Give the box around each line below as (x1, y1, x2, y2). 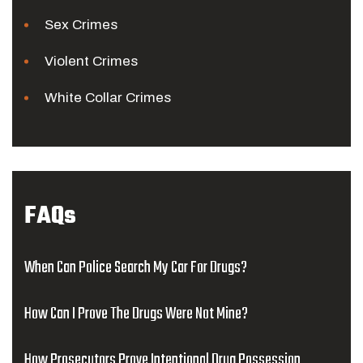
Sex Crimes (45, 17, 117, 32)
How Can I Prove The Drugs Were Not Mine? (24, 301, 248, 327)
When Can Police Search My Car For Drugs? (24, 255, 247, 280)
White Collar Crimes (45, 90, 171, 105)
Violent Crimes (45, 53, 138, 69)
